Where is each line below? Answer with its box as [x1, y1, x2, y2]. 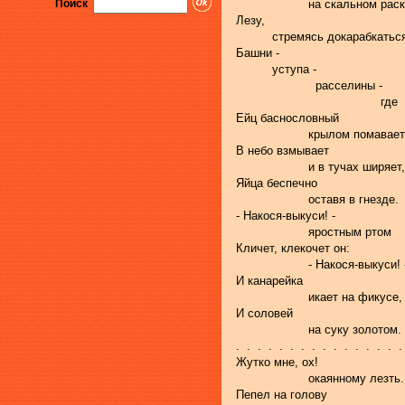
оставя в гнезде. [236, 193, 399, 207]
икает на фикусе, [236, 290, 402, 305]
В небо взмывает [236, 144, 329, 158]
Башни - [236, 46, 279, 61]
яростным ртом [236, 225, 391, 240]
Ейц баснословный [236, 111, 339, 126]
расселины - [236, 79, 382, 93]
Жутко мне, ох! [236, 355, 318, 370]
